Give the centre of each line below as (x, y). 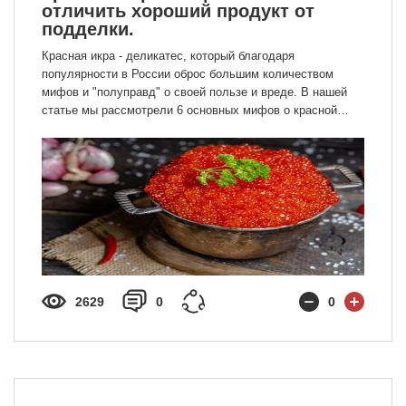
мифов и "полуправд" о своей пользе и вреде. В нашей (194, 92)
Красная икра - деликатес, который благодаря (168, 56)
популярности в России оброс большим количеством (188, 74)
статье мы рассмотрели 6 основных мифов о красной (189, 110)
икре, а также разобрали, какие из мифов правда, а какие (200, 128)
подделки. (88, 29)
